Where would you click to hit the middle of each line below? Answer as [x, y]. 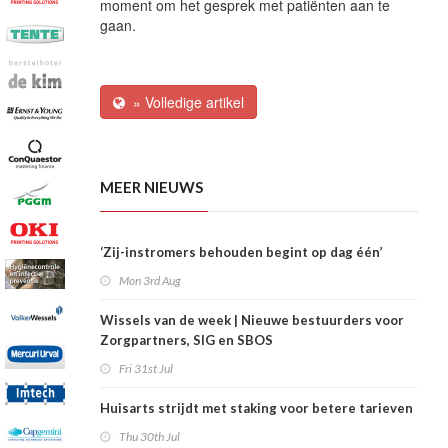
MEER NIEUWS [151, 187]
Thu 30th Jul [149, 437]
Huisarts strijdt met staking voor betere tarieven [256, 408]
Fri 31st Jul [146, 369]
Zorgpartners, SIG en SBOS [186, 340]
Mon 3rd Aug [150, 281]
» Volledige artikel [184, 102]
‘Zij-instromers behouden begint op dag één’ [241, 252]
